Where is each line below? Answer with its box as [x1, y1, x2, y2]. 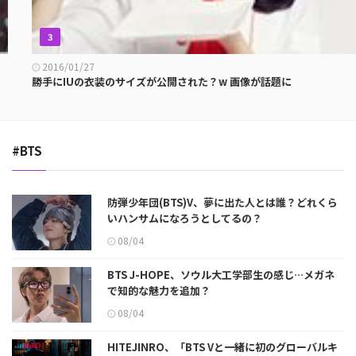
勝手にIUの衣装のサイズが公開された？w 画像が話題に [12, 74, 272, 90]
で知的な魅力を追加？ [107, 283, 211, 299]
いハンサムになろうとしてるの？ [107, 211, 262, 226]
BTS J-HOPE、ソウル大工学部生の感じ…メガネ [107, 267, 335, 283]
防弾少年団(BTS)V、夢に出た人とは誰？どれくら [107, 195, 338, 211]
